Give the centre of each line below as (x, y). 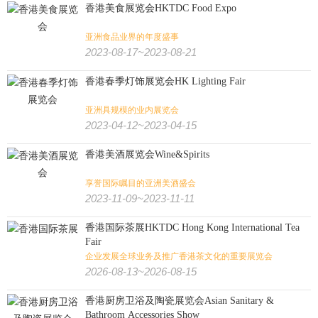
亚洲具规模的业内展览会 (132, 110)
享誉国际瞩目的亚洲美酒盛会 (141, 183)
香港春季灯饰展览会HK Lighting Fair (165, 81)
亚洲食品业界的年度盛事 (132, 37)
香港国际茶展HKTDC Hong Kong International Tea (192, 227)
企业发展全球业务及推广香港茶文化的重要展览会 (179, 256)
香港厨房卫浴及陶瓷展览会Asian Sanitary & (180, 301)
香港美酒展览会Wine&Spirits (147, 154)
